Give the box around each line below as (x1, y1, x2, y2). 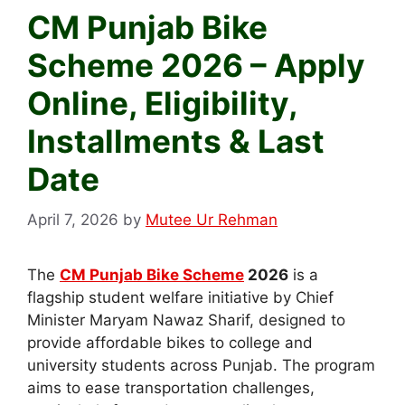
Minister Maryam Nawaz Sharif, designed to (27, 310, 345, 329)
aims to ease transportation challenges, (27, 378, 315, 397)
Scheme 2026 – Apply (27, 46, 365, 85)
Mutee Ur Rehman (146, 210, 278, 229)
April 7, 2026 (27, 210, 118, 229)
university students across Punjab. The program (27, 355, 375, 374)
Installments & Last (27, 122, 325, 161)
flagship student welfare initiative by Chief (27, 287, 334, 306)
